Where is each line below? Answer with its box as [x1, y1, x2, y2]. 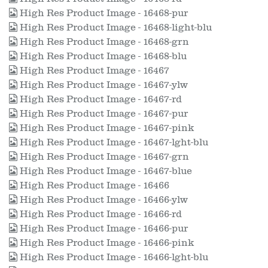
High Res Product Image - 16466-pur [17, 223, 188, 234]
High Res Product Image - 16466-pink [17, 237, 194, 248]
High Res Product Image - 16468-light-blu [17, 22, 212, 33]
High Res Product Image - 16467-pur [17, 108, 188, 119]
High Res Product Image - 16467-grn [17, 151, 189, 162]
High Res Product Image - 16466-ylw [17, 194, 188, 205]
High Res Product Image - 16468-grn [17, 36, 189, 47]
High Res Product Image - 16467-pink [17, 123, 194, 133]
